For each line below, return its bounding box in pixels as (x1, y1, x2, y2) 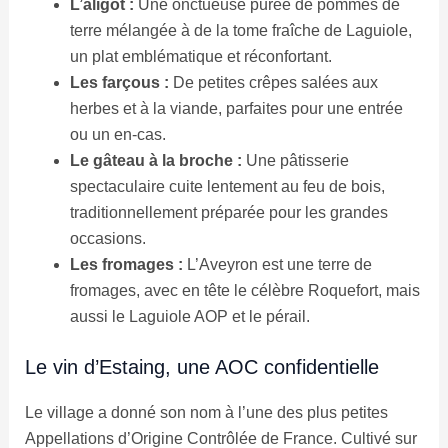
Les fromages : (69, 255, 183, 273)
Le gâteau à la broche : (69, 151, 242, 169)
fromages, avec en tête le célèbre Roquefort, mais (69, 281, 420, 299)
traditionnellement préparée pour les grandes (69, 203, 388, 221)
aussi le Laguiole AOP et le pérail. (69, 307, 310, 325)
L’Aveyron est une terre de (182, 255, 372, 273)
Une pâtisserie (241, 151, 349, 169)
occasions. (69, 229, 146, 247)
